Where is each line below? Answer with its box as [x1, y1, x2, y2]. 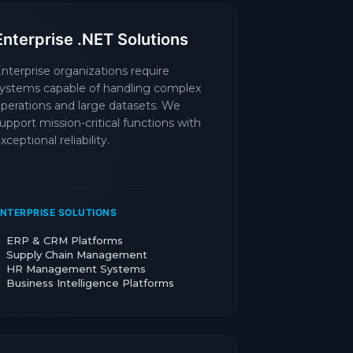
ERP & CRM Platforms [6, 234, 123, 247]
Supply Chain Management [6, 248, 147, 261]
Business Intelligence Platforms [6, 277, 174, 289]
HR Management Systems [6, 262, 146, 275]
